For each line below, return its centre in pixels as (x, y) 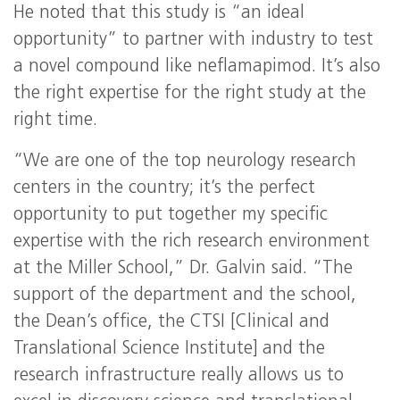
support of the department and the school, (185, 296)
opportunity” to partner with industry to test (193, 40)
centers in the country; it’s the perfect (164, 188)
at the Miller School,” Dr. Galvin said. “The (183, 269)
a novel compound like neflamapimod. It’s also (197, 67)
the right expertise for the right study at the (190, 94)
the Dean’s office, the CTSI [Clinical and (171, 322)
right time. (55, 121)
